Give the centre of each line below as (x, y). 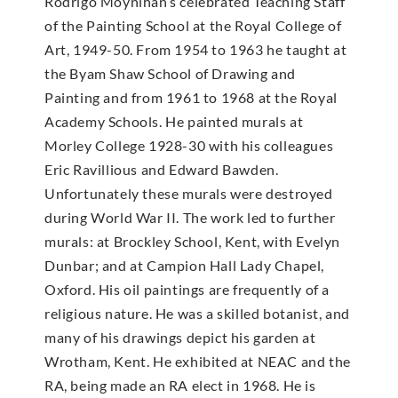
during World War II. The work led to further (190, 218)
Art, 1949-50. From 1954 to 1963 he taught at (196, 50)
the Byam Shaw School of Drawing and (171, 74)
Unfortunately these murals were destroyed (189, 194)
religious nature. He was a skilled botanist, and (197, 314)
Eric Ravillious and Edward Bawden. (162, 170)
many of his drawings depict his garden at (180, 338)
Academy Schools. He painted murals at (174, 122)
